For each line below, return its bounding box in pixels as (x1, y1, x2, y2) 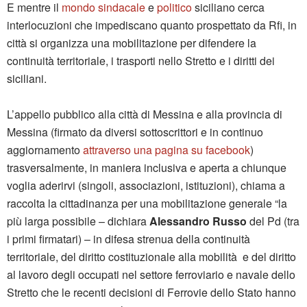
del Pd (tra (247, 213, 299, 230)
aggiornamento (7, 142, 83, 158)
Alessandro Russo (149, 213, 247, 230)
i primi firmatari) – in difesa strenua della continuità (7, 231, 250, 247)
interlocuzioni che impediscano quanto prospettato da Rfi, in (7, 17, 297, 34)
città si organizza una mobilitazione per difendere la (7, 35, 256, 51)
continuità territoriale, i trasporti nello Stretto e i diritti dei (7, 53, 275, 69)
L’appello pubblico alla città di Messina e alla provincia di (7, 106, 282, 123)
